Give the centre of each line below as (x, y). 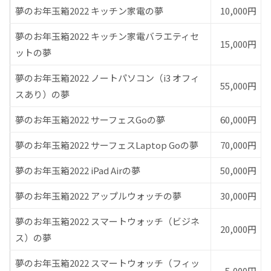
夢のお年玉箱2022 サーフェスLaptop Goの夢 (106, 145)
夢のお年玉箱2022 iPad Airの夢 (77, 170)
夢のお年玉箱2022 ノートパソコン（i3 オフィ (107, 77)
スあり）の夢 (42, 94)
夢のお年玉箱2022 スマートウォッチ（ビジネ (107, 221)
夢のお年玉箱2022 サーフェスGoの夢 (90, 119)
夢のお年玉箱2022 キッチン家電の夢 (89, 10)
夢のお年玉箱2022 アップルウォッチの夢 (98, 195)
